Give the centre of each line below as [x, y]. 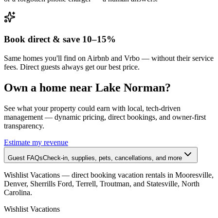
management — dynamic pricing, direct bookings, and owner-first [105, 117]
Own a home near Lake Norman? [87, 87]
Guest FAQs [25, 158]
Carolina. [18, 192]
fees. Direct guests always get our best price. [72, 67]
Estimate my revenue [36, 142]
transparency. [24, 126]
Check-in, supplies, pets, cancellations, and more [112, 158]
